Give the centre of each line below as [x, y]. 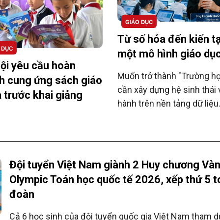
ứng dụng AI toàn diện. [161, 131]
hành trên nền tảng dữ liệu [168, 104]
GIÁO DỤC [139, 22]
